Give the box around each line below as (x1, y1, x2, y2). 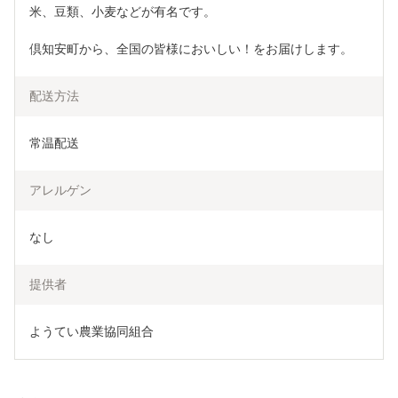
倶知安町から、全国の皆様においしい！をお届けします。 (29, 43, 353, 57)
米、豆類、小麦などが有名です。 (29, 5, 216, 20)
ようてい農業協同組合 (29, 325, 154, 339)
